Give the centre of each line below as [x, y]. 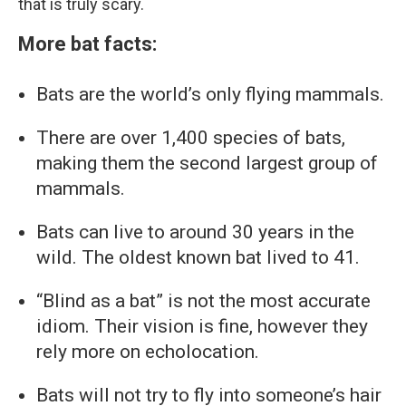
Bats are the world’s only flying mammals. [210, 94]
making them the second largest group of [207, 163]
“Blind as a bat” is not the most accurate [203, 301]
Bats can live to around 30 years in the [195, 232]
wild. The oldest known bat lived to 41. [198, 257]
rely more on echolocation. [148, 352]
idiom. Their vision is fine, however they [202, 326]
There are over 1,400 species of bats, [191, 138]
